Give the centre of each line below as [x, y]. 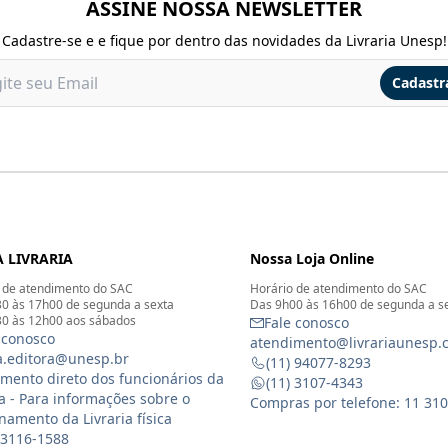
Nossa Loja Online [311, 258]
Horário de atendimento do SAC [338, 288]
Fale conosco [306, 322]
